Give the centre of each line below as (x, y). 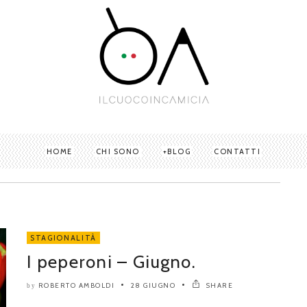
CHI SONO (118, 151)
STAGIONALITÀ (63, 237)
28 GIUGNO (153, 285)
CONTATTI (237, 151)
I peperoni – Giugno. (111, 261)
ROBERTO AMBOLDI (76, 285)
